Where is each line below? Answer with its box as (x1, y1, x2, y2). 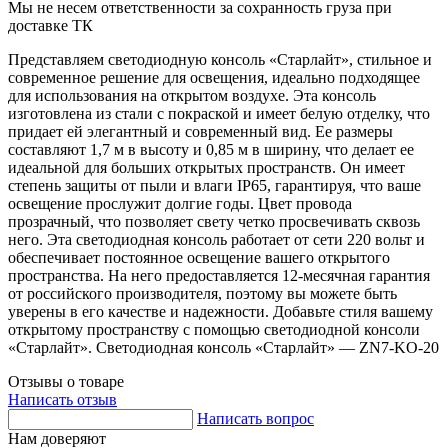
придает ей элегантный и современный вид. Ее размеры (8, 123, 393, 141)
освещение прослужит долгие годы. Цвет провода (8, 195, 352, 213)
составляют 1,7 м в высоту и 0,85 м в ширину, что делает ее (8, 141, 414, 159)
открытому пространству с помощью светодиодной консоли (8, 321, 420, 339)
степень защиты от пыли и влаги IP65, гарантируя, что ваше (8, 177, 421, 195)
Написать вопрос (197, 410, 314, 428)
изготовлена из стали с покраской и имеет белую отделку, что (8, 105, 430, 123)
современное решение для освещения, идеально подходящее (8, 69, 420, 87)
